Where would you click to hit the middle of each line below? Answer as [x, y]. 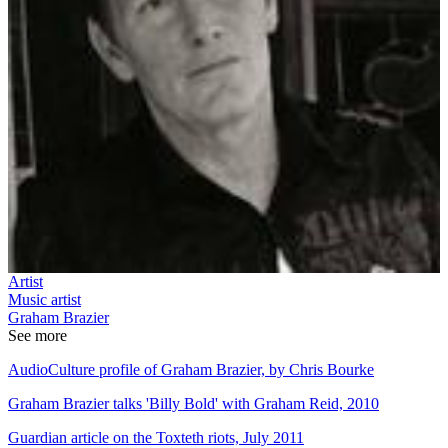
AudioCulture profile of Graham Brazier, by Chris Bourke [191, 369]
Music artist [44, 299]
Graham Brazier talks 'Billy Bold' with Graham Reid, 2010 [193, 403]
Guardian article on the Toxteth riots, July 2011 [156, 437]
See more [37, 335]
